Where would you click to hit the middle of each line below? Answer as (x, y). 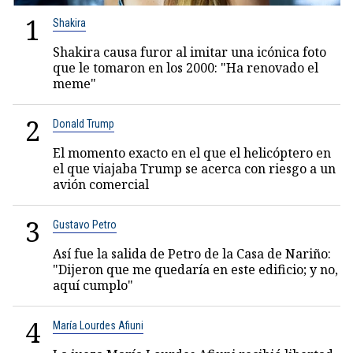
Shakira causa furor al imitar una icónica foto (190, 52)
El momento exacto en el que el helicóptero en (192, 153)
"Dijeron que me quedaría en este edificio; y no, (195, 269)
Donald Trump (84, 124)
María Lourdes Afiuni (98, 325)
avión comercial (101, 184)
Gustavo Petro (85, 225)
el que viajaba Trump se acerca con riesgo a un (194, 169)
